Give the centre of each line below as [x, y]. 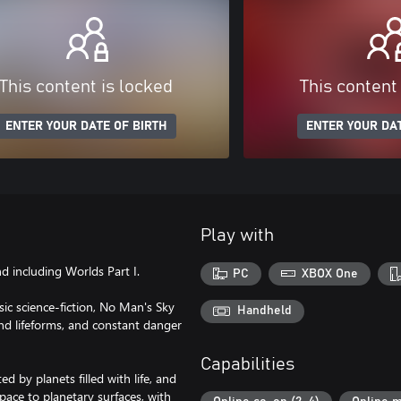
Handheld [264, 311]
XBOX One [329, 273]
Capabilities [247, 364]
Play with [237, 235]
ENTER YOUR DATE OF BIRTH [86, 126]
